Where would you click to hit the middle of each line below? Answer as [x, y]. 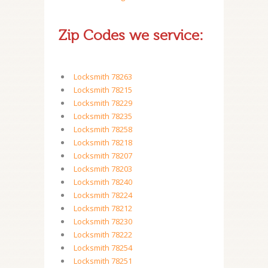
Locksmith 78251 [103, 261]
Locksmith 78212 [103, 208]
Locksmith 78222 [103, 234]
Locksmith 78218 [103, 142]
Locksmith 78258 [103, 129]
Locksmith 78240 [103, 182]
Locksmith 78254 [103, 248]
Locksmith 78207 [103, 156]
